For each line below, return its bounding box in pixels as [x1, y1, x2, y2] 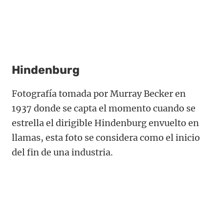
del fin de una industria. [12, 147, 113, 158]
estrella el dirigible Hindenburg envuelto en [12, 117, 199, 129]
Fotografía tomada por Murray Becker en [12, 88, 186, 100]
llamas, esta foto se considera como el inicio [12, 132, 200, 144]
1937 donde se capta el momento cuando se [12, 103, 196, 114]
